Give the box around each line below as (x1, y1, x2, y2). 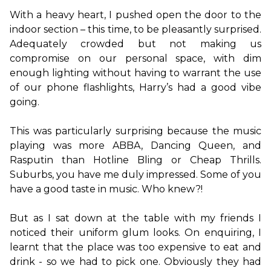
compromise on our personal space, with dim (10, 52, 261, 64)
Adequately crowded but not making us (10, 38, 261, 50)
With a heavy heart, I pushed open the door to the (10, 8, 261, 21)
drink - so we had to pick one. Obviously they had (10, 255, 261, 267)
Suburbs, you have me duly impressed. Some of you (10, 168, 261, 180)
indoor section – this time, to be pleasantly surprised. (10, 23, 261, 35)
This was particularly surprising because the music (10, 125, 261, 137)
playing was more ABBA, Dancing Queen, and (10, 139, 261, 151)
